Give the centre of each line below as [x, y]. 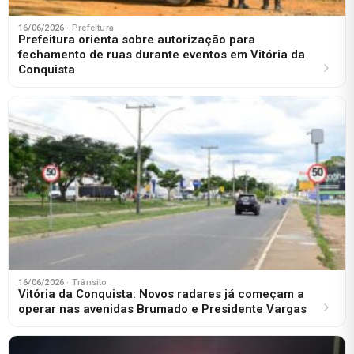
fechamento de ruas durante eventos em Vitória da [162, 54]
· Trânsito [87, 282]
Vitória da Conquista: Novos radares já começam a [161, 294]
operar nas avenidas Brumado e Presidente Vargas [162, 309]
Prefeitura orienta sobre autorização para [137, 39]
